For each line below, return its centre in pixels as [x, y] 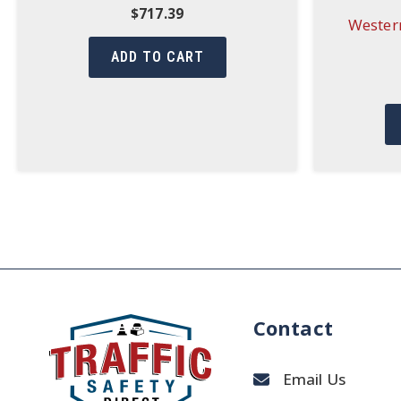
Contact [293, 328]
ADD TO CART [157, 56]
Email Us [314, 379]
